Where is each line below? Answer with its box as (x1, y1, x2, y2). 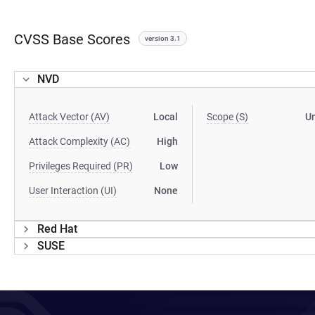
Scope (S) (207, 111, 249, 122)
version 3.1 (145, 34, 181, 42)
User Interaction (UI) (29, 185, 117, 196)
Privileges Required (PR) (29, 160, 133, 172)
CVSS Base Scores (14, 31, 130, 48)
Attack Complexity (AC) (29, 136, 130, 147)
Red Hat (37, 222, 77, 236)
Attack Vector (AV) (29, 111, 110, 122)
